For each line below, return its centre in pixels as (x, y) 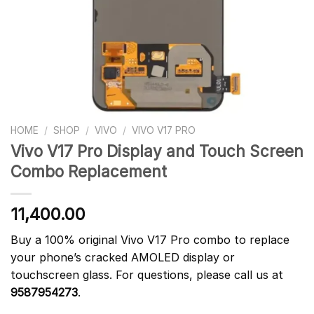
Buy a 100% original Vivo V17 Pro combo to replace (150, 239)
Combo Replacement (89, 171)
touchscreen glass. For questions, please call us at (147, 274)
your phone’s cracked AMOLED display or (123, 257)
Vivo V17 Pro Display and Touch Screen (157, 151)
